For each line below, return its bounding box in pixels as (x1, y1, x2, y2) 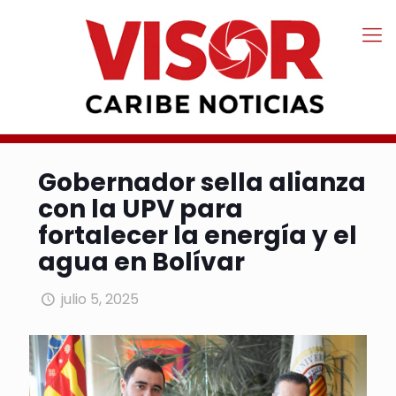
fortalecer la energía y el (38, 218, 357, 254)
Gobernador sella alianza (38, 165, 366, 201)
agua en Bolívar (38, 245, 245, 280)
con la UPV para (38, 192, 243, 227)
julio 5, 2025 (61, 289, 140, 310)
